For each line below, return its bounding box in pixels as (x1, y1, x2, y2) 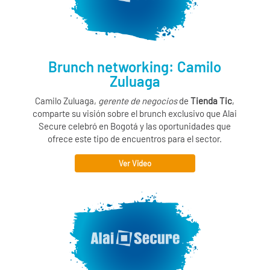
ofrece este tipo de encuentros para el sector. (48, 133, 222, 145)
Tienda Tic (190, 95, 233, 107)
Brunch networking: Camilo (48, 58, 222, 76)
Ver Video (118, 159, 151, 169)
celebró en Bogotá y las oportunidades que (66, 121, 231, 132)
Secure (39, 121, 67, 132)
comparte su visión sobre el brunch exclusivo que (33, 108, 223, 119)
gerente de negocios (98, 95, 178, 107)
